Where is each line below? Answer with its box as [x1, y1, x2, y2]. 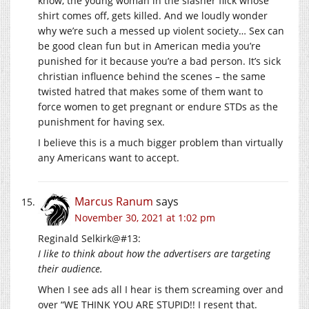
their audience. [38, 262, 103, 276]
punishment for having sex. [38, 115, 165, 129]
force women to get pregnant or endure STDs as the [38, 100, 278, 114]
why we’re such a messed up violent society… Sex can [38, 24, 284, 38]
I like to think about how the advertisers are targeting [38, 247, 270, 261]
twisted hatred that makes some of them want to [38, 85, 263, 99]
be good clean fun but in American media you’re [38, 39, 261, 53]
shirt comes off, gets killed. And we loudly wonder [38, 9, 268, 23]
